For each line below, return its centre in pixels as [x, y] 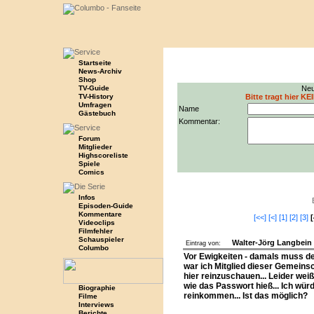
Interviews [96, 305]
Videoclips [96, 223]
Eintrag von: [203, 243]
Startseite [95, 63]
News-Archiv [100, 71]
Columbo [93, 248]
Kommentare [100, 214]
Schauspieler [101, 239]
